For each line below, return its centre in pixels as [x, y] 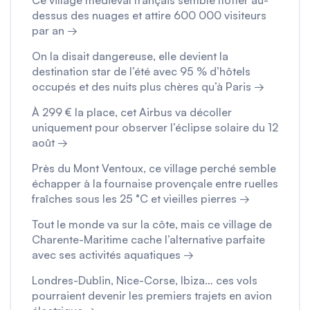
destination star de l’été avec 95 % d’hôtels [141, 71]
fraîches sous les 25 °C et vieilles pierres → [141, 198]
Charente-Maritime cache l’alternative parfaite [148, 239]
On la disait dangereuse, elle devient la [130, 56]
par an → [55, 30]
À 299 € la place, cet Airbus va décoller [132, 112]
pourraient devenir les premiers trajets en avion [152, 295]
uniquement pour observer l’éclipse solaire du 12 [155, 127]
